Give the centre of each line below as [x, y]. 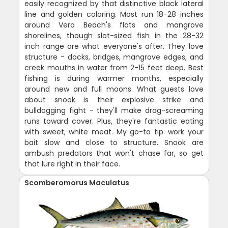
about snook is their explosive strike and [114, 99]
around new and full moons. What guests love [114, 89]
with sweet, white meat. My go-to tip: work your [114, 132]
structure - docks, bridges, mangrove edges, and [114, 57]
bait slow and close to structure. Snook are [114, 142]
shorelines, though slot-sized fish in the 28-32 [114, 35]
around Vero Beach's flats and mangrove [114, 25]
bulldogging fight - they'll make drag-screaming [114, 110]
